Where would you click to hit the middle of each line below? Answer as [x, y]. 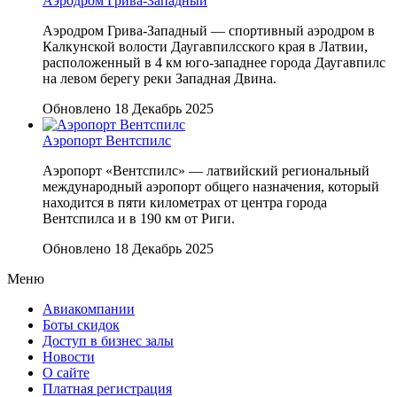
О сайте [66, 372]
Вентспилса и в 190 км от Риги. [139, 218]
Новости [69, 356]
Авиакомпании [89, 308]
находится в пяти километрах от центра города [185, 202]
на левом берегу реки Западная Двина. [160, 78]
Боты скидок [81, 324]
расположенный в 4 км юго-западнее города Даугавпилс [214, 62]
